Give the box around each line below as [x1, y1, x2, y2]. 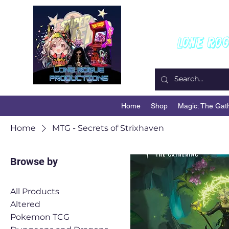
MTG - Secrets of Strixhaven [52, 123, 164, 133]
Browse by [10, 155, 58, 168]
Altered [10, 199, 40, 210]
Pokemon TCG [10, 212, 70, 222]
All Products [10, 187, 59, 197]
